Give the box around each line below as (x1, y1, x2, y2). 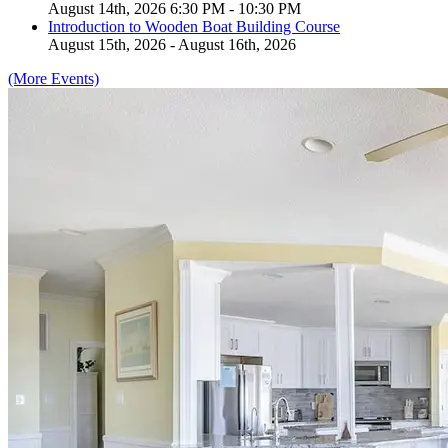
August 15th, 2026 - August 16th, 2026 (48, 36, 296, 54)
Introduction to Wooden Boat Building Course (48, 18, 340, 36)
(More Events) (8, 70, 99, 88)
